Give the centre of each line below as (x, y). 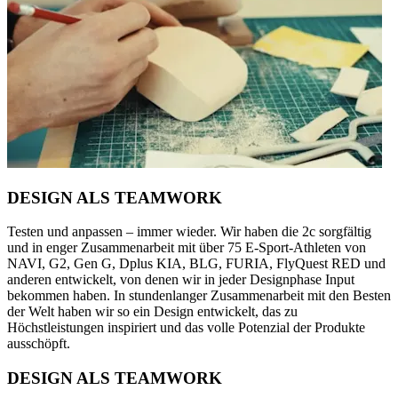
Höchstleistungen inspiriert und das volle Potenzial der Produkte (186, 328)
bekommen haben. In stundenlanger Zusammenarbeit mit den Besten (199, 296)
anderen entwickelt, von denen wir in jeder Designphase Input (181, 280)
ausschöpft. (39, 344)
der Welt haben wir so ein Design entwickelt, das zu (152, 312)
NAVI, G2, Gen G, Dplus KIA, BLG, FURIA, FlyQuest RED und (196, 264)
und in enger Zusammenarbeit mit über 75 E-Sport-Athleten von (187, 248)
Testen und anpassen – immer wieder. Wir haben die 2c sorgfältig (189, 232)
